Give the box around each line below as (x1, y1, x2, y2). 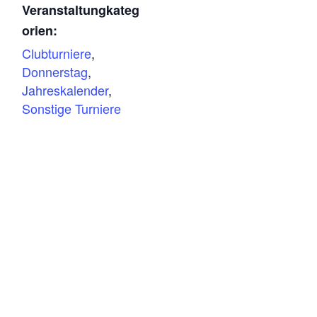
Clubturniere (22, 43, 92, 62)
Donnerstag (22, 62, 88, 81)
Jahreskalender (22, 80, 109, 99)
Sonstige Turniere (22, 98, 122, 117)
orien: (22, 21, 58, 40)
